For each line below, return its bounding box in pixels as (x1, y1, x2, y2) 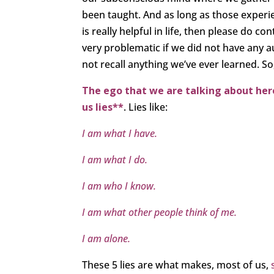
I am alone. (82, 232, 131, 246)
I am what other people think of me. (82, 206, 237, 220)
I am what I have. (82, 127, 158, 141)
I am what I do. (82, 153, 148, 167)
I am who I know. (82, 179, 157, 193)
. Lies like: (124, 100, 168, 114)
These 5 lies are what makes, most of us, (82, 258, 272, 272)
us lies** (82, 100, 124, 114)
